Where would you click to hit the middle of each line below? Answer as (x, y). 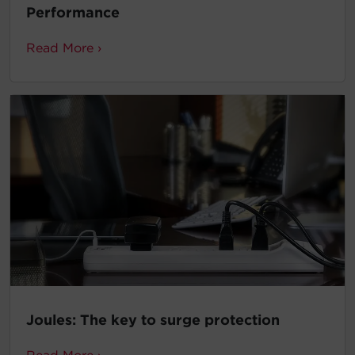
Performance (73, 12)
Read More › (64, 48)
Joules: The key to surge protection (153, 320)
